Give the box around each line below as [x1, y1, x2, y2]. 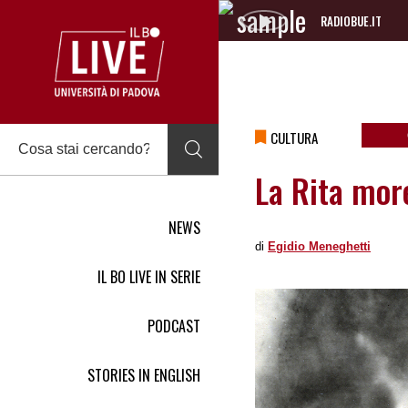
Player [320, 51, 355, 73]
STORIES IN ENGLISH [87, 363, 200, 386]
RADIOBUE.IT [321, 12, 382, 30]
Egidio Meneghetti [268, 240, 371, 253]
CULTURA [270, 127, 318, 148]
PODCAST [148, 314, 200, 337]
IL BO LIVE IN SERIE [97, 265, 200, 288]
